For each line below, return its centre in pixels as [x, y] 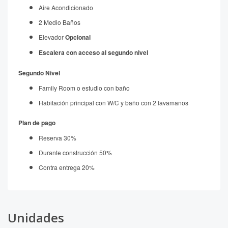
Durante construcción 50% [75, 152]
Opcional [78, 37]
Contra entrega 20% [67, 167]
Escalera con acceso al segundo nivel [93, 52]
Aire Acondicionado [66, 7]
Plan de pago [37, 123]
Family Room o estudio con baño [84, 88]
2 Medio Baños [60, 22]
